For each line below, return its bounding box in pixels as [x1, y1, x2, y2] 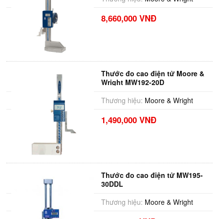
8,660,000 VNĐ [101, 12, 156, 24]
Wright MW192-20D [101, 77, 164, 87]
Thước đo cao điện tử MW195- [101, 170, 203, 180]
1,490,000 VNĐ [101, 114, 156, 126]
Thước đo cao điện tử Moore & [101, 68, 204, 78]
